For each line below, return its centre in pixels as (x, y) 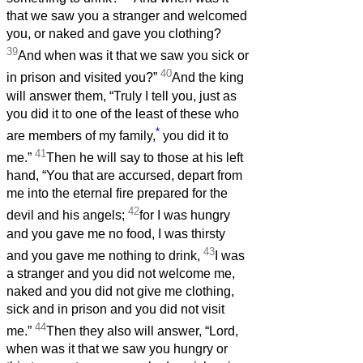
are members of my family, (81, 136)
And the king (208, 78)
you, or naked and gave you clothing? (114, 34)
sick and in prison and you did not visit (115, 310)
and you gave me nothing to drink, (105, 256)
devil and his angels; (67, 216)
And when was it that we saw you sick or (133, 56)
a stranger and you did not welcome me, (121, 274)
